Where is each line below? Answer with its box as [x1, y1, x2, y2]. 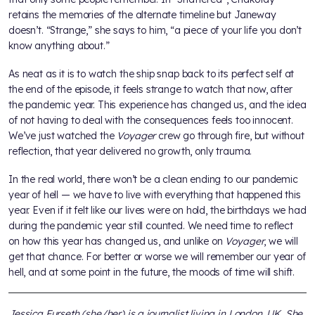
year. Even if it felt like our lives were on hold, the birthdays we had [8, 204, 307, 217]
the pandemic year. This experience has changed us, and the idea [8, 98, 307, 112]
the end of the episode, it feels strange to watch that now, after [8, 83, 292, 96]
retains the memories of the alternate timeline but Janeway [8, 8, 276, 22]
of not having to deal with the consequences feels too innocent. [8, 114, 293, 127]
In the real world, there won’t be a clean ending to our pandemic [8, 173, 298, 186]
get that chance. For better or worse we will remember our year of [8, 250, 306, 264]
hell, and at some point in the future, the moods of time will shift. [8, 266, 295, 279]
